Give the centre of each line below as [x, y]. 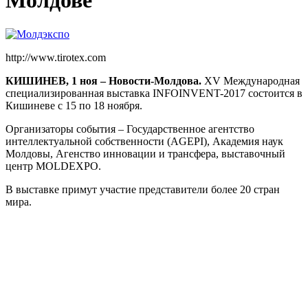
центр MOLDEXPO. [53, 166]
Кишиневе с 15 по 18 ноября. [74, 105]
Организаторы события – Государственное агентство [130, 129]
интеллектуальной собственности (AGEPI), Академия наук [144, 141]
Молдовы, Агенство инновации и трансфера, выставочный [145, 153]
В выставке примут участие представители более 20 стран [143, 189]
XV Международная [251, 80]
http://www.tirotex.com [56, 57]
